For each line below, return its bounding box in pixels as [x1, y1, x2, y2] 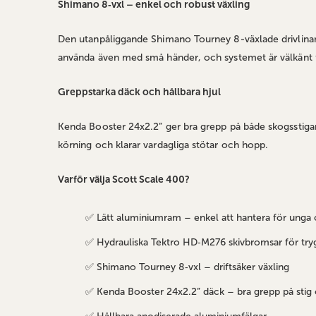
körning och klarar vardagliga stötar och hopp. [58, 139, 269, 152]
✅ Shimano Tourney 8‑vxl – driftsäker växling [85, 261, 289, 274]
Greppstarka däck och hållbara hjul [58, 86, 221, 99]
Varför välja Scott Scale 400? [58, 174, 190, 186]
